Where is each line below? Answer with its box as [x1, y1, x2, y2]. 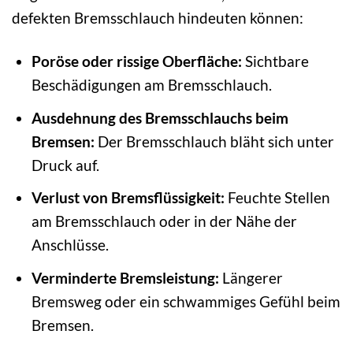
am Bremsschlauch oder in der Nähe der [31, 212, 297, 231]
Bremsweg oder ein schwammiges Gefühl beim [31, 292, 340, 310]
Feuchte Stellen [224, 188, 330, 207]
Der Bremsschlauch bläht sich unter [94, 132, 334, 150]
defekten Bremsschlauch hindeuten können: [12, 9, 303, 28]
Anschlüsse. [31, 236, 109, 255]
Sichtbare [241, 52, 309, 70]
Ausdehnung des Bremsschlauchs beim [31, 108, 288, 127]
